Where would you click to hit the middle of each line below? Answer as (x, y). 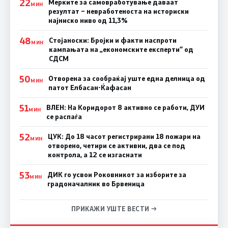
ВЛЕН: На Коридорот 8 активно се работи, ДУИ (125, 107)
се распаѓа (64, 116)
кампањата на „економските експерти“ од (121, 49)
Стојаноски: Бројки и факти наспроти (112, 40)
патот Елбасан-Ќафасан (90, 87)
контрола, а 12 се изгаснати (95, 154)
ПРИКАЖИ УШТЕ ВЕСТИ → (114, 208)
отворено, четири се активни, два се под (116, 145)
